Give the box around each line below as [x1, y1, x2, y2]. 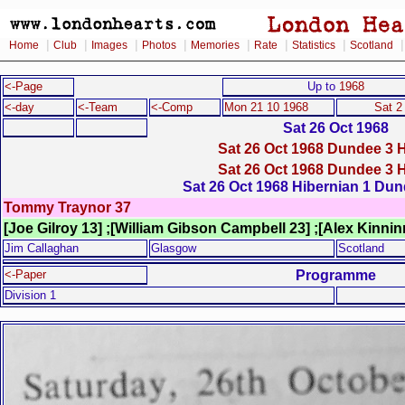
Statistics [292, 39, 335, 52]
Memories [191, 39, 240, 52]
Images [91, 39, 127, 52]
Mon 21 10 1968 [224, 100, 308, 114]
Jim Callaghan [5, 241, 79, 255]
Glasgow [151, 241, 196, 255]
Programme [295, 267, 376, 283]
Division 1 [5, 288, 56, 302]
